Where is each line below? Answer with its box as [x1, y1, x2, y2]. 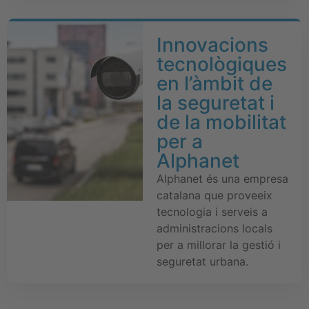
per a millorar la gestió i [156, 237, 281, 252]
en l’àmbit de [156, 71, 272, 95]
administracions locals [156, 221, 272, 235]
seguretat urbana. [156, 254, 248, 268]
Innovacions [156, 32, 268, 57]
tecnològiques [156, 52, 287, 76]
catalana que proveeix [156, 188, 272, 202]
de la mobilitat [156, 110, 286, 134]
